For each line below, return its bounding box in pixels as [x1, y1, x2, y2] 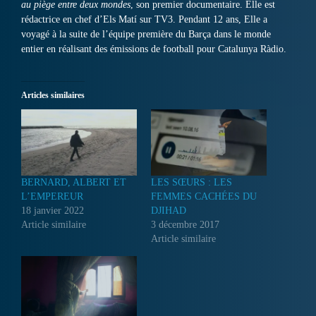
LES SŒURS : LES [151, 177, 232, 188]
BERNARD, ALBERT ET [21, 177, 126, 188]
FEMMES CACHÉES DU [151, 191, 257, 202]
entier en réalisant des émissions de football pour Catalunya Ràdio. [21, 44, 286, 55]
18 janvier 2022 [21, 205, 84, 217]
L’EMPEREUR [21, 191, 83, 202]
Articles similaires [21, 90, 85, 101]
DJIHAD [151, 205, 186, 217]
